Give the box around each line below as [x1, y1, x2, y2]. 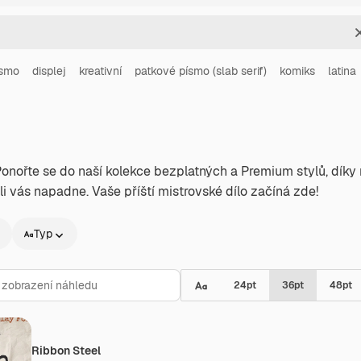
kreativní [79, 64, 122, 78]
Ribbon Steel [31, 343, 101, 358]
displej [32, 64, 66, 78]
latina [328, 64, 356, 78]
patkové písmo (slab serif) [135, 64, 267, 78]
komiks [280, 64, 315, 78]
